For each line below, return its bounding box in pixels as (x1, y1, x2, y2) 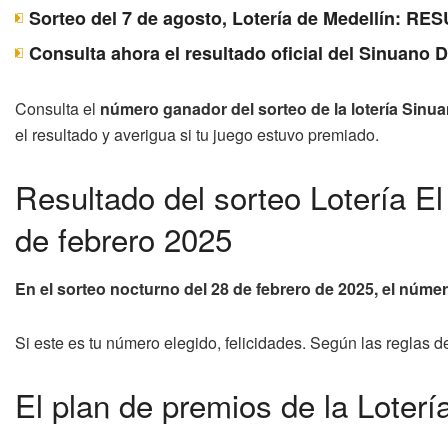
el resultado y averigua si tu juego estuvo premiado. (15, 122, 379, 146)
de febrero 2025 (15, 215, 232, 261)
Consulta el (15, 96, 100, 120)
